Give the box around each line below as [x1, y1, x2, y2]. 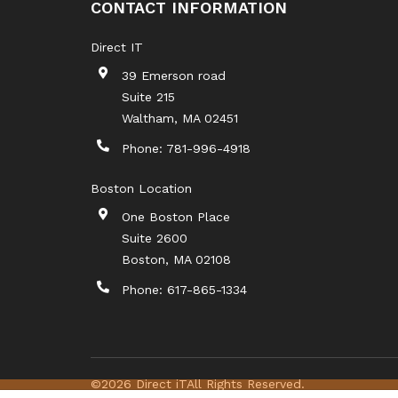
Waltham [122, 111, 174, 126]
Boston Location [91, 181, 192, 196]
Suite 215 [122, 90, 175, 105]
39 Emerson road [122, 68, 226, 84]
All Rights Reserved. [187, 377, 305, 392]
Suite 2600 [122, 231, 187, 246]
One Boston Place [122, 210, 230, 225]
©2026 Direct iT [91, 377, 187, 392]
